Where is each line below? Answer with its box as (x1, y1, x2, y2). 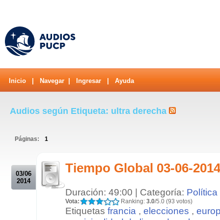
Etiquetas (65, 205, 108, 216)
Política (187, 186, 218, 197)
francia (108, 205, 136, 216)
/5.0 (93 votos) (155, 197, 192, 205)
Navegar (40, 77, 64, 84)
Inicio (9, 77, 26, 84)
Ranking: (119, 197, 146, 205)
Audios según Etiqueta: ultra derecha (10, 106, 169, 116)
